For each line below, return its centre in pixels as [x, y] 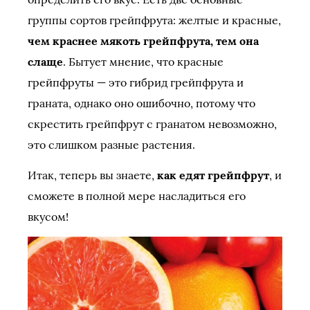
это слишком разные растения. [111, 145]
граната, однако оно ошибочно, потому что [142, 103]
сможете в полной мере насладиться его [137, 196]
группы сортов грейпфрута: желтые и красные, [154, 20]
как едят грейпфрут [213, 175]
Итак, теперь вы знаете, [92, 175]
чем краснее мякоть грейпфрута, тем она [143, 41]
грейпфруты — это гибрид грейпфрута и [136, 82]
